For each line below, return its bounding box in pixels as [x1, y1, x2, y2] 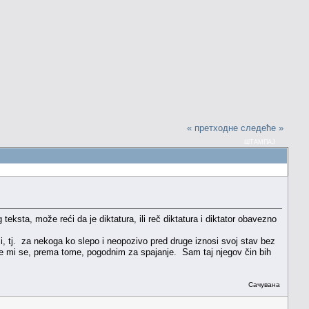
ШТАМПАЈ [244, 138, 276, 146]
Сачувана [246, 280, 280, 288]
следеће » [241, 122, 284, 133]
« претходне [187, 122, 239, 133]
